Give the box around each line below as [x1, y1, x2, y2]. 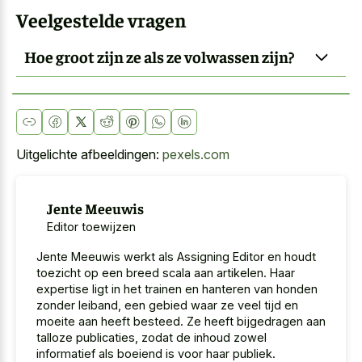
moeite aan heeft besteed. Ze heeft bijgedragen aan [36, 314, 326, 329]
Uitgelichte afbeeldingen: [16, 146, 162, 163]
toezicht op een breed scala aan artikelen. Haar [36, 266, 295, 280]
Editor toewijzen [46, 219, 136, 234]
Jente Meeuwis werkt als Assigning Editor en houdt [36, 250, 316, 264]
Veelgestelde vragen [16, 7, 186, 32]
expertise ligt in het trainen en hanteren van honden [36, 282, 318, 297]
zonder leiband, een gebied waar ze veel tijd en [36, 298, 298, 313]
